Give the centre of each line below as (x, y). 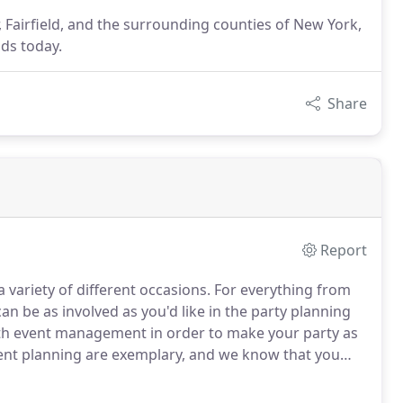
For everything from (281, 290)
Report (344, 250)
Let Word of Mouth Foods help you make (169, 376)
